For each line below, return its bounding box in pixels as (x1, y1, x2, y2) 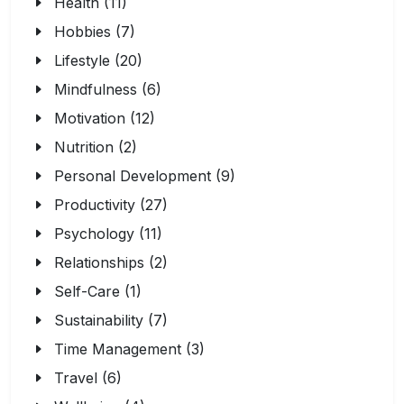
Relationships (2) (54, 253, 168, 271)
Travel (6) (54, 369, 122, 387)
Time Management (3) (54, 340, 205, 358)
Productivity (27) (54, 196, 168, 214)
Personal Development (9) (54, 167, 235, 185)
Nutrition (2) (54, 138, 137, 156)
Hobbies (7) (54, 23, 135, 41)
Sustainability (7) (54, 311, 168, 329)
